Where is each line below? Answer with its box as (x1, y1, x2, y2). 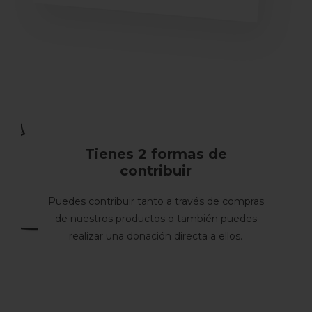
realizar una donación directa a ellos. (69, 229, 243, 242)
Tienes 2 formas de (84, 145, 227, 162)
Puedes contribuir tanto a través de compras (47, 194, 264, 208)
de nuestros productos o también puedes (54, 212, 257, 225)
